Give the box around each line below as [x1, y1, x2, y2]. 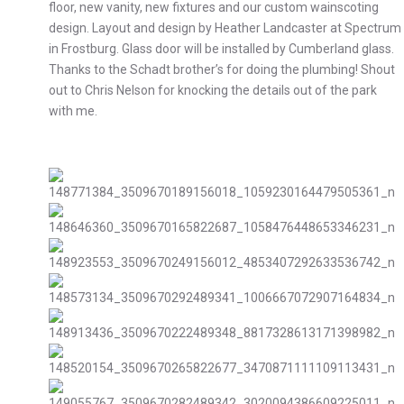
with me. [49, 103, 98, 118]
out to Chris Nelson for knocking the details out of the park [49, 82, 378, 97]
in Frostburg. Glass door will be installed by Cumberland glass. [49, 41, 395, 56]
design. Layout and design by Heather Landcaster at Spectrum [49, 20, 402, 35]
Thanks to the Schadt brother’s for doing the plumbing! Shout [49, 61, 396, 77]
